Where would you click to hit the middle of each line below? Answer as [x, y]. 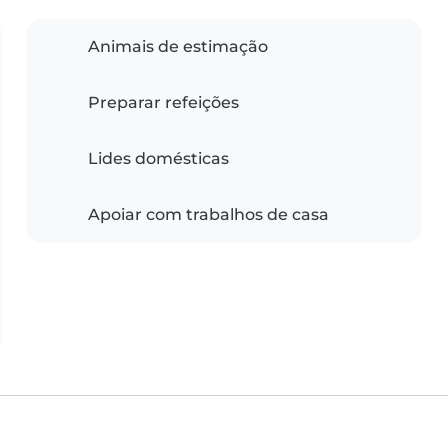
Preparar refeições [163, 103]
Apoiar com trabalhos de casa [208, 215]
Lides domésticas [158, 159]
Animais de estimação [178, 47]
